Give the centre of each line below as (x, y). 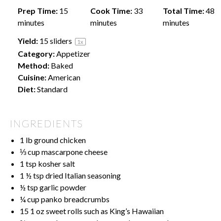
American (64, 77)
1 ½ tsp (32, 176)
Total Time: (183, 11)
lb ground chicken (55, 140)
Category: (36, 54)
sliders (61, 41)
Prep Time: (38, 11)
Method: (34, 66)
